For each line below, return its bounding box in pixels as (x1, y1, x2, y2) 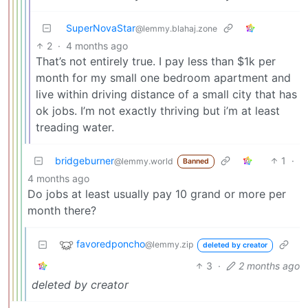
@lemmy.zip (145, 239, 193, 250)
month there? (27, 203, 96, 217)
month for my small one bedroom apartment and (36, 70, 291, 85)
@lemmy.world (114, 155, 173, 166)
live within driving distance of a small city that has (36, 87, 297, 101)
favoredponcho (76, 238, 145, 250)
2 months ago (239, 259, 300, 272)
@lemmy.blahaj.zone (135, 23, 217, 34)
